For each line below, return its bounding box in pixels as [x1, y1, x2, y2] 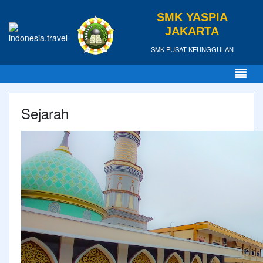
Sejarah [21, 103, 69, 123]
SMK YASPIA [156, 10, 228, 23]
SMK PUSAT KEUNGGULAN [150, 44, 234, 54]
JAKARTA [165, 24, 220, 38]
